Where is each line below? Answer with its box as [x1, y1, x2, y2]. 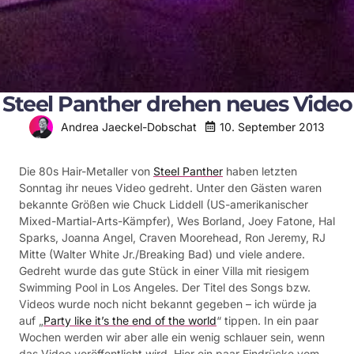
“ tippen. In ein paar [217, 313, 318, 327]
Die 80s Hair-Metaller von [19, 164, 153, 178]
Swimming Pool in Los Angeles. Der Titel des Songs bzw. [19, 280, 311, 294]
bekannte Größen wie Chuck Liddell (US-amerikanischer [19, 197, 308, 211]
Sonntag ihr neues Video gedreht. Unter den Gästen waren [19, 180, 322, 194]
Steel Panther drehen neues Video [2, 90, 352, 117]
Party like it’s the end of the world [43, 313, 217, 327]
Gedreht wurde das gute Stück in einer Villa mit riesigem [19, 263, 309, 277]
